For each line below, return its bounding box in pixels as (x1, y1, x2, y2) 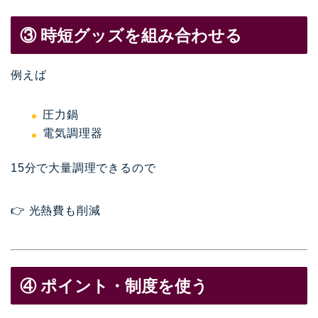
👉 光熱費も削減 (11, 204, 101, 217)
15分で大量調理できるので (11, 162, 156, 175)
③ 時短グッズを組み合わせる (20, 26, 242, 45)
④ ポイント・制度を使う (20, 276, 208, 295)
